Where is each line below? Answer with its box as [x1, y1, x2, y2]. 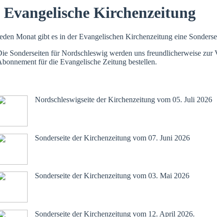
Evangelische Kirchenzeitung [4, 4, 196, 22]
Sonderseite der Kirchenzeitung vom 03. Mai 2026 [35, 171, 189, 180]
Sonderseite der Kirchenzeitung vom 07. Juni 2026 [35, 133, 190, 142]
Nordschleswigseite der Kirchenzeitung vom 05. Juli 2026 [35, 95, 212, 104]
